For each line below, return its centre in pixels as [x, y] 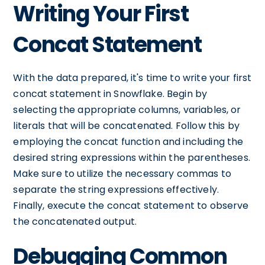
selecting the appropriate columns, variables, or [127, 110]
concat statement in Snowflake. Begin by [110, 94]
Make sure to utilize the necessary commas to [122, 174]
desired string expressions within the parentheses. [132, 158]
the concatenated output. [75, 222]
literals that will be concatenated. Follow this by [126, 126]
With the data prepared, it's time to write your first [132, 78]
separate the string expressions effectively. [116, 190]
